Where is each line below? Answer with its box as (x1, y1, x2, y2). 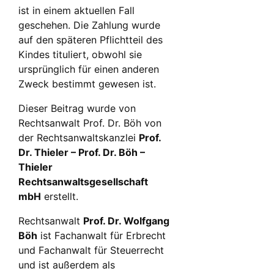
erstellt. (41, 190, 78, 203)
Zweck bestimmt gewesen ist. (18, 78, 156, 91)
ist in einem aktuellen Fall (18, 4, 135, 17)
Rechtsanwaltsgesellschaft (18, 176, 148, 188)
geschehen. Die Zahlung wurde (18, 19, 160, 32)
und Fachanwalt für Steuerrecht (18, 244, 164, 257)
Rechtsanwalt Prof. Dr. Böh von (18, 117, 161, 130)
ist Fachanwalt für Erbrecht (37, 229, 166, 242)
